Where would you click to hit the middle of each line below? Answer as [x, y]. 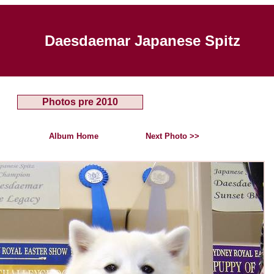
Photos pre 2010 [80, 102]
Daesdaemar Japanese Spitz [142, 41]
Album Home [73, 136]
